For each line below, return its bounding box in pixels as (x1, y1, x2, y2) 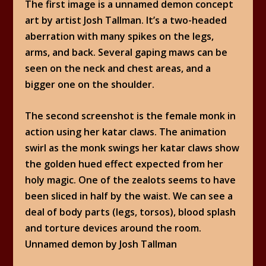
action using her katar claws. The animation (25, 125, 227, 138)
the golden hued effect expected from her (25, 157, 224, 170)
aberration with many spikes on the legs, (25, 30, 214, 43)
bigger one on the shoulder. (25, 78, 155, 91)
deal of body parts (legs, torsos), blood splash (25, 205, 236, 218)
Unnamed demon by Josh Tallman (25, 237, 178, 251)
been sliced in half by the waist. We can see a (25, 189, 233, 202)
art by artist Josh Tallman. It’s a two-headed (25, 14, 227, 27)
